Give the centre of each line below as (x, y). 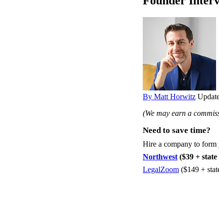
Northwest (160, 156)
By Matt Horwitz (169, 96)
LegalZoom (161, 169)
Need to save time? (177, 130)
